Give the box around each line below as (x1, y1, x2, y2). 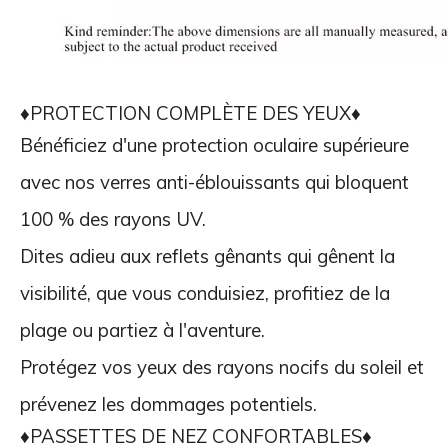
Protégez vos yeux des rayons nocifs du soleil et (20, 354, 424, 379)
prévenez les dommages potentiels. (20, 391, 317, 416)
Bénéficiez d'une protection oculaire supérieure (20, 132, 409, 157)
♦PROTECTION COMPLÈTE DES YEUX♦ (20, 100, 361, 125)
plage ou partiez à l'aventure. (20, 317, 275, 342)
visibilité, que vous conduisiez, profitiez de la (20, 280, 390, 305)
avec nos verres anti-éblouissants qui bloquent (20, 169, 409, 194)
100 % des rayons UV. (20, 206, 206, 231)
